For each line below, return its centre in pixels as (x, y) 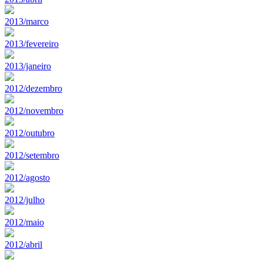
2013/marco (27, 21)
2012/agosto (27, 177)
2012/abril (23, 244)
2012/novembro (34, 110)
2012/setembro (32, 155)
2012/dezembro (33, 88)
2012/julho (25, 200)
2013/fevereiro (32, 43)
